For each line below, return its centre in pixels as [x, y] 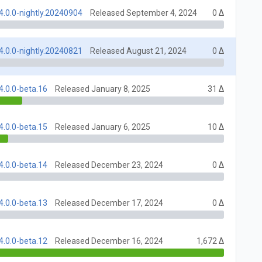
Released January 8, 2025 [103, 89]
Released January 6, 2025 [103, 127]
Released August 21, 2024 [139, 51]
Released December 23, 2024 [109, 165]
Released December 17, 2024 [109, 203]
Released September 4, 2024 [144, 13]
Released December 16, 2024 [109, 241]
